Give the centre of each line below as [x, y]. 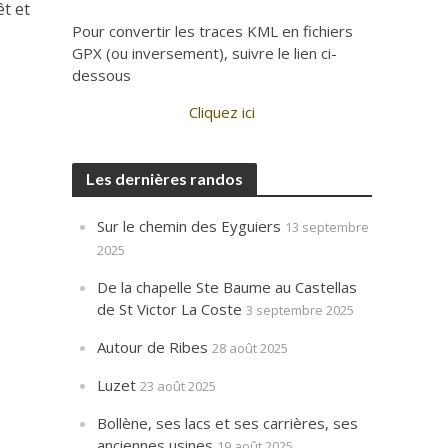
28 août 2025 [250, 348]
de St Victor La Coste [170, 309]
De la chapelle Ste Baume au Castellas [227, 287]
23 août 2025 [178, 386]
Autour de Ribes [153, 347]
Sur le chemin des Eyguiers [189, 226]
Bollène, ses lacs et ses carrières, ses [228, 423]
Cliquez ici [222, 112]
